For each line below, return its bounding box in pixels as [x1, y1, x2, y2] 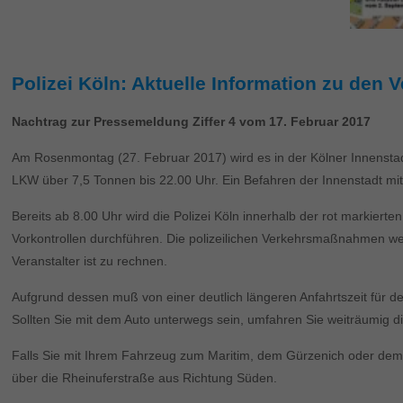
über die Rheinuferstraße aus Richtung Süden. [12, 371, 278, 386]
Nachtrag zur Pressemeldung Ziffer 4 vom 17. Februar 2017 [12, 114, 372, 130]
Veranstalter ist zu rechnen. [12, 254, 168, 269]
